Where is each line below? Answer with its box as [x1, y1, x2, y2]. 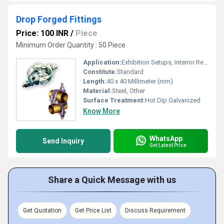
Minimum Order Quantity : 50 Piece [16, 41, 125, 49]
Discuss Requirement [125, 207, 185, 214]
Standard [117, 68, 143, 75]
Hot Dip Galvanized [145, 96, 200, 104]
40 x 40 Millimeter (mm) [106, 77, 173, 85]
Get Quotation [23, 207, 61, 214]
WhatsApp [149, 134, 182, 142]
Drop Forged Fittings [16, 14, 101, 24]
